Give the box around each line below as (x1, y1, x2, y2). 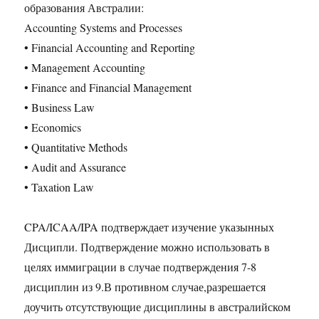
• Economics (24, 120, 82, 135)
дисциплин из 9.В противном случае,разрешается (24, 279, 266, 295)
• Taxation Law (24, 179, 95, 195)
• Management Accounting (24, 60, 146, 75)
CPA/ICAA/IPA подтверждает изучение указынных (24, 219, 275, 235)
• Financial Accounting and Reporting (24, 40, 196, 56)
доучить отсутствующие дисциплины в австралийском (24, 299, 291, 315)
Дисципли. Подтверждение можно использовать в (24, 239, 271, 255)
